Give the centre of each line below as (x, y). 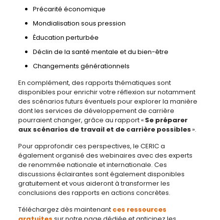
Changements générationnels (83, 66)
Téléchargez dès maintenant (64, 209)
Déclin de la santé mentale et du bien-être (102, 52)
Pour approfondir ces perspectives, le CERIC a (91, 146)
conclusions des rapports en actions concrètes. (94, 192)
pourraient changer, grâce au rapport (79, 120)
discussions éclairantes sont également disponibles (101, 174)
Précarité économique (71, 9)
